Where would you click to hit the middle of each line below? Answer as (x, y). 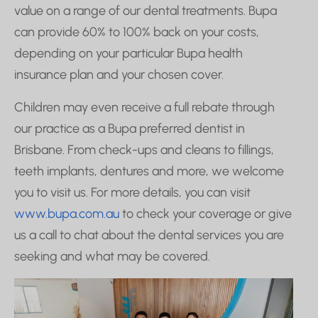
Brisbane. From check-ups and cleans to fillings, (144, 149)
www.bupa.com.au (67, 213)
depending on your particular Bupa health (128, 53)
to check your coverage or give (205, 213)
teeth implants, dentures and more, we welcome (149, 171)
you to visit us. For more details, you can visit (132, 192)
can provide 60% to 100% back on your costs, (137, 32)
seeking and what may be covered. (112, 256)
